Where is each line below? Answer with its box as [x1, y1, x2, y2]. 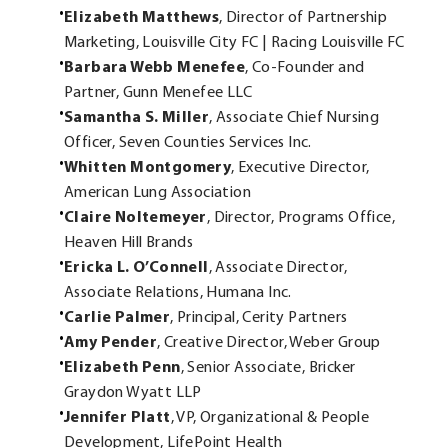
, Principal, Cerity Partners [170, 310, 348, 327]
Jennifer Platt [64, 410, 171, 427]
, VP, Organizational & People [170, 410, 370, 427]
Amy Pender [64, 335, 157, 352]
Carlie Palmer [64, 310, 171, 327]
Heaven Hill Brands [64, 235, 194, 252]
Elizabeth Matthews [64, 10, 220, 27]
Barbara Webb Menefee [64, 60, 245, 77]
